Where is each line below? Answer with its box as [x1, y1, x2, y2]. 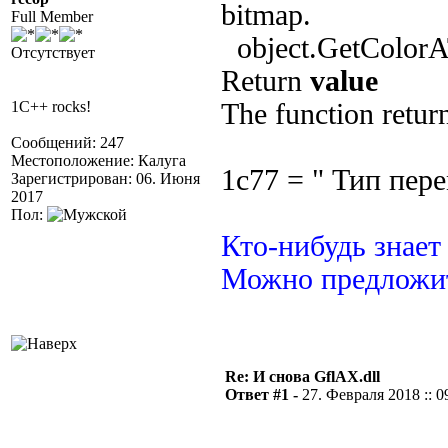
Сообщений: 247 [11, 134, 124, 151]
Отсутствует [11, 44, 95, 61]
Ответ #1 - [225, 386, 302, 403]
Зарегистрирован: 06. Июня [11, 170, 200, 187]
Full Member [11, 8, 93, 25]
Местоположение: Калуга [11, 152, 186, 169]
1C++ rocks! [11, 98, 91, 115]
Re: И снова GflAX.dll [225, 368, 380, 385]
